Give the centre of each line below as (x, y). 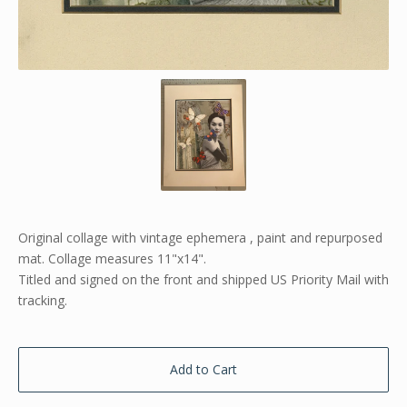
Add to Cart (203, 369)
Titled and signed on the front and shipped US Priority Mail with (203, 279)
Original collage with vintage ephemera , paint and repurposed (200, 237)
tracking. (43, 300)
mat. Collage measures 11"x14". (112, 258)
